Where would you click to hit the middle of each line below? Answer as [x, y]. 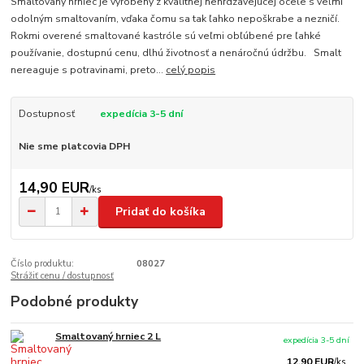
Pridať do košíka [160, 211]
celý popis [191, 70]
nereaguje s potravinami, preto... [89, 70]
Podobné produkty [75, 302]
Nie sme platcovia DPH [74, 146]
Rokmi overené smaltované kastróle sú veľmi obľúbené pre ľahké [166, 36]
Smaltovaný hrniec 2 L [108, 337]
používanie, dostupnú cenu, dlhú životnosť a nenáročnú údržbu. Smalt [176, 53]
